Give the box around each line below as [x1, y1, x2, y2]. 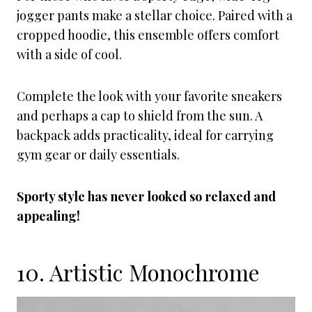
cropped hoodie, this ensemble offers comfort [17, 26, 279, 43]
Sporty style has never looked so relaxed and [17, 188, 276, 205]
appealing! [17, 208, 80, 224]
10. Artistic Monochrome [17, 257, 260, 287]
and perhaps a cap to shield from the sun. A [17, 107, 263, 124]
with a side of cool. [17, 46, 122, 63]
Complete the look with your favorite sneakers [17, 88, 282, 104]
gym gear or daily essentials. [17, 146, 180, 163]
